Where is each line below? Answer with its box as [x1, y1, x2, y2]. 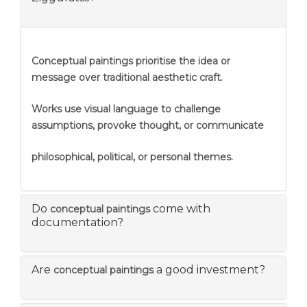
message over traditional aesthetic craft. [32, 71, 223, 84]
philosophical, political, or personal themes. [32, 150, 233, 163]
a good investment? [153, 262, 265, 276]
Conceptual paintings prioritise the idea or [32, 54, 230, 67]
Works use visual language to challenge [32, 102, 221, 115]
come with [150, 201, 210, 215]
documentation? [32, 215, 123, 229]
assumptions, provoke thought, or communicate [32, 119, 264, 132]
